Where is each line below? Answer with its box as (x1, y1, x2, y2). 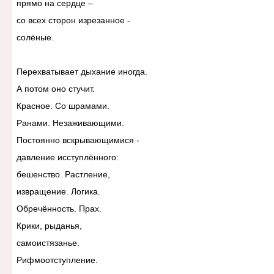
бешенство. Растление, (16, 169, 110, 180)
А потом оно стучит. (16, 84, 95, 94)
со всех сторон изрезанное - (16, 15, 130, 26)
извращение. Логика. (16, 187, 100, 197)
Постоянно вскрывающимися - (16, 135, 139, 146)
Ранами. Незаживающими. (16, 118, 124, 128)
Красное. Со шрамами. (16, 101, 109, 111)
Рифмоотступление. (16, 255, 98, 265)
